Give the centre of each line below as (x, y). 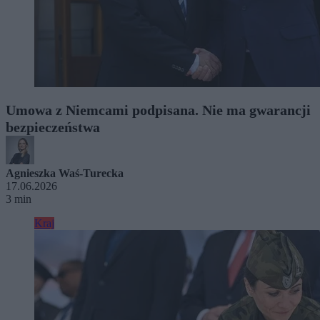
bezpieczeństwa (53, 127)
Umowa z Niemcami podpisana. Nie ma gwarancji (158, 110)
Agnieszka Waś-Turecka (65, 173)
